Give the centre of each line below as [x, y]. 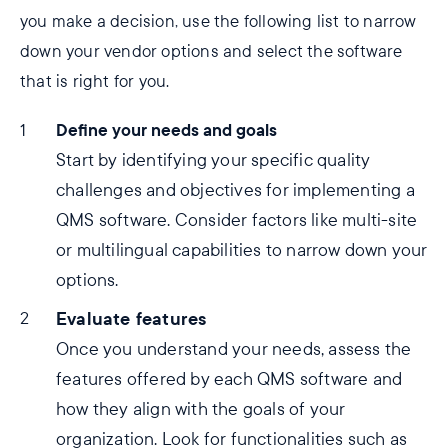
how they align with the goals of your [201, 409]
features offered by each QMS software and [229, 379]
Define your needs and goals [166, 130]
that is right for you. [95, 81]
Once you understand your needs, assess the [234, 349]
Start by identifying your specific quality [213, 160]
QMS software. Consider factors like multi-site [237, 220]
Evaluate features [131, 319]
